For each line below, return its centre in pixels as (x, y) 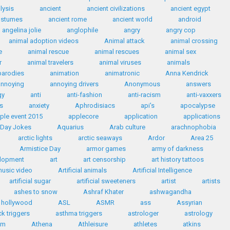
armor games (106, 149)
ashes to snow (35, 192)
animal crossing (194, 41)
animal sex (180, 52)
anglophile (82, 30)
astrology (198, 213)
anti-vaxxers (204, 95)
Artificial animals (82, 170)
